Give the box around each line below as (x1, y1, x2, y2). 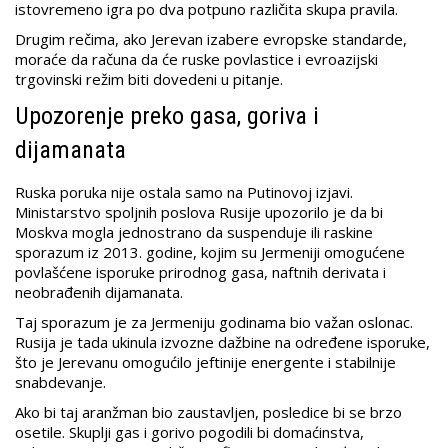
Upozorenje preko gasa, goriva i (15, 102, 319, 131)
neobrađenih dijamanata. (15, 282, 183, 303)
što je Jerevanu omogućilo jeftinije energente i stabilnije (15, 352, 396, 373)
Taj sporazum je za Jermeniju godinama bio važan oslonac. (15, 312, 413, 333)
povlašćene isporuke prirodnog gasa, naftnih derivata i (15, 262, 386, 283)
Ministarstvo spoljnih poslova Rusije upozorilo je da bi (15, 202, 383, 223)
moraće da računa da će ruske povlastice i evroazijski (15, 49, 378, 70)
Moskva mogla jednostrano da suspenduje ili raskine (15, 222, 373, 243)
